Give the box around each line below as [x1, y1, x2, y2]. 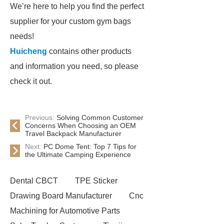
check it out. [10, 77, 52, 85]
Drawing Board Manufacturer [10, 191, 112, 200]
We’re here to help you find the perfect [10, 2, 144, 10]
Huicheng [10, 47, 47, 55]
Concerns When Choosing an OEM [25, 121, 136, 129]
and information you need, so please [10, 62, 138, 70]
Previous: [25, 113, 56, 121]
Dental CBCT [10, 176, 58, 185]
